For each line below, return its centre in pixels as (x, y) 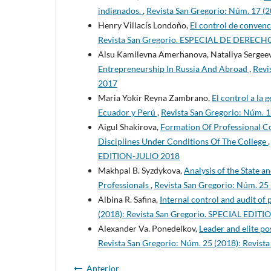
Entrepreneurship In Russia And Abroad (174, 69)
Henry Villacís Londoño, (144, 25)
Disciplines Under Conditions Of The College (183, 142)
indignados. (120, 11)
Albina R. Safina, (129, 200)
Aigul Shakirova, (129, 127)
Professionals (124, 185)
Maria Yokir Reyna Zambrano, (155, 98)
